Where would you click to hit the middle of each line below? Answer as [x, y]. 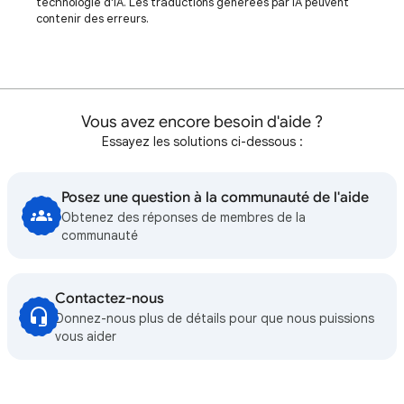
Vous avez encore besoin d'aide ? [202, 122]
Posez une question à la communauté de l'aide [215, 197]
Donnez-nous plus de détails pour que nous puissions [215, 318]
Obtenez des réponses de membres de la [183, 217]
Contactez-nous [110, 298]
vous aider [86, 336]
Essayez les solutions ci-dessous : [202, 142]
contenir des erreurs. [92, 18]
